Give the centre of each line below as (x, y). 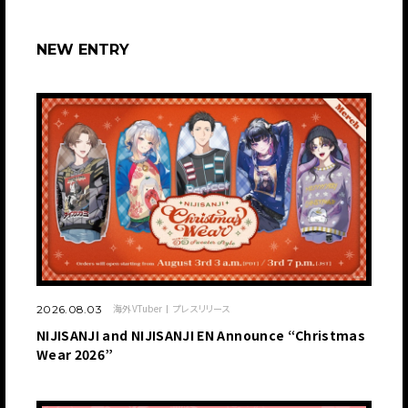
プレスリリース (202, 309)
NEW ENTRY (83, 50)
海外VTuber (138, 309)
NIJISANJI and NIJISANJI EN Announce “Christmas (201, 336)
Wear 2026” (75, 355)
